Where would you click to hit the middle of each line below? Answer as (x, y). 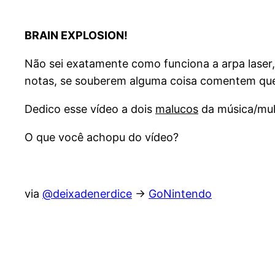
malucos (177, 109)
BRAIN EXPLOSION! (76, 35)
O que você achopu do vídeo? (102, 137)
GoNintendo (180, 193)
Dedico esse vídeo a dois (90, 109)
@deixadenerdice (87, 193)
